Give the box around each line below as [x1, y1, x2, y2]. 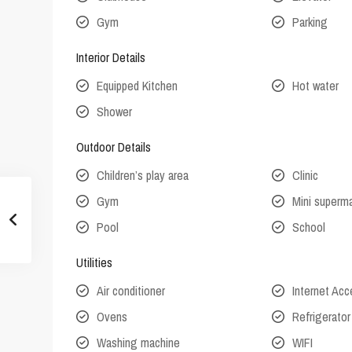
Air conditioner [97, 282, 165, 300]
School [292, 218, 326, 236]
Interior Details [76, 49, 145, 67]
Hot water [292, 77, 339, 95]
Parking [292, 13, 328, 31]
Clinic [292, 167, 319, 185]
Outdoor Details [76, 138, 151, 156]
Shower [97, 103, 132, 121]
